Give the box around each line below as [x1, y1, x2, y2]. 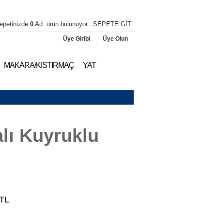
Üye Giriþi [62, 35, 92, 42]
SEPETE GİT [93, 20, 131, 28]
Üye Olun [102, 35, 128, 42]
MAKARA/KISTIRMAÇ [3, 61, 74, 69]
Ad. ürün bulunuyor [33, 20, 90, 28]
